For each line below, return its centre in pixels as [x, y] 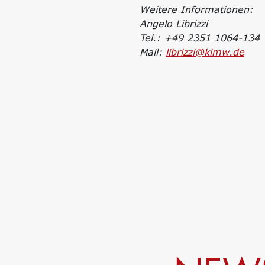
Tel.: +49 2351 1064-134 [200, 38]
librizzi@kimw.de [205, 52]
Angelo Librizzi [174, 24]
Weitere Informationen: [196, 9]
